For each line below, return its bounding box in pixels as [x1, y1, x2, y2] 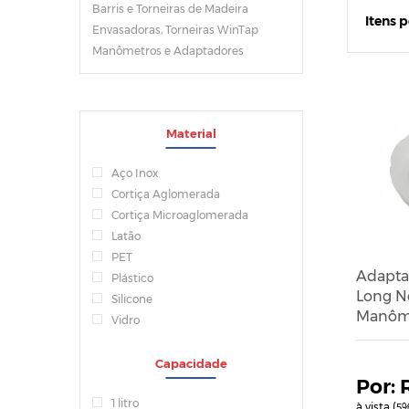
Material [165, 126, 216, 141]
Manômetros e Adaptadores [92, 44, 244, 58]
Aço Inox [111, 166, 158, 180]
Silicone [111, 292, 152, 306]
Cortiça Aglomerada [111, 187, 220, 201]
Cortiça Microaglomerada [111, 208, 248, 222]
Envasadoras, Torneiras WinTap [92, 23, 258, 37]
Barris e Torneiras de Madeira [92, 2, 248, 16]
